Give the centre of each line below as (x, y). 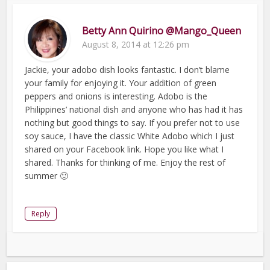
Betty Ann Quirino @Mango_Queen (162, 30)
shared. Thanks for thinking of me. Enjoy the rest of (125, 162)
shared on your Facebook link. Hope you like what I (124, 149)
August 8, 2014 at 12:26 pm (136, 44)
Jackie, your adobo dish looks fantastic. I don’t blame (127, 69)
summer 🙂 (47, 175)
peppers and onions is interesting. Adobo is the (116, 96)
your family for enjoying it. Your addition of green (121, 83)
